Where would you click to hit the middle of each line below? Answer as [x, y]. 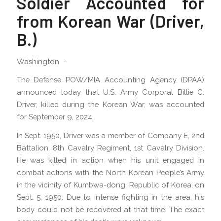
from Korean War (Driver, [110, 21]
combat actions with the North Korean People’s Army [110, 173]
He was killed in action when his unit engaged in [110, 160]
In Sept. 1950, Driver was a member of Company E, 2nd [110, 136]
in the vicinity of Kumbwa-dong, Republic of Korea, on [110, 185]
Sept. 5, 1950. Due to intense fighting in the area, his [110, 197]
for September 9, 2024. [55, 117]
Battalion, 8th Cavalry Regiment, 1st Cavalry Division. [110, 148]
